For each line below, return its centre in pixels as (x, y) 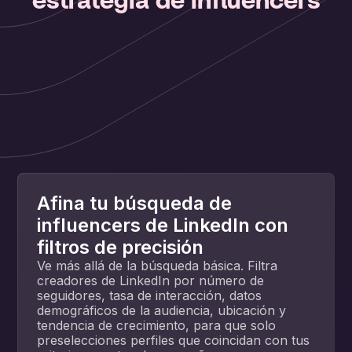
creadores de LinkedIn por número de (151, 280)
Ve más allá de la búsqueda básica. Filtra (158, 266)
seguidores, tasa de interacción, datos (150, 295)
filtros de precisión (121, 247)
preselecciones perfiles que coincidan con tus (174, 340)
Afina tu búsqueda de (135, 203)
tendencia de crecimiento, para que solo (157, 325)
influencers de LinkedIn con (163, 225)
